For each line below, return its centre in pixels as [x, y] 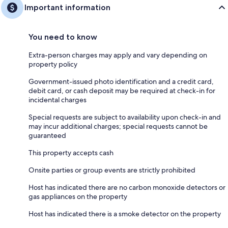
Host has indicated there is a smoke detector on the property [125, 214]
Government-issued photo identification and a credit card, [121, 81]
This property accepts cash [71, 153]
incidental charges [58, 100]
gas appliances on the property [78, 196]
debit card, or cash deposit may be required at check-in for [122, 91]
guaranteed [47, 135]
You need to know [63, 37]
